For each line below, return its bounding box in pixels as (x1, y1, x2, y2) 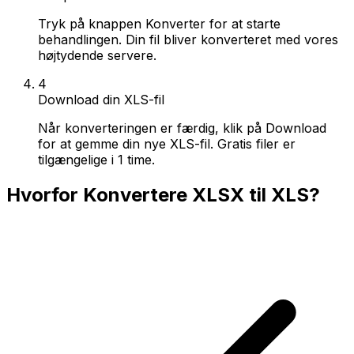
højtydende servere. (38, 47, 156, 63)
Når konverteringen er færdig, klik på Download (38, 119, 326, 136)
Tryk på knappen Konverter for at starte (38, 15, 281, 32)
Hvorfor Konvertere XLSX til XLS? (6, 183, 320, 206)
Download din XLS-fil (38, 91, 164, 107)
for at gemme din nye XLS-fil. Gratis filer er (38, 135, 296, 152)
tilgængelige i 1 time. (38, 151, 155, 168)
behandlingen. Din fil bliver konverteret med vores (38, 31, 338, 47)
